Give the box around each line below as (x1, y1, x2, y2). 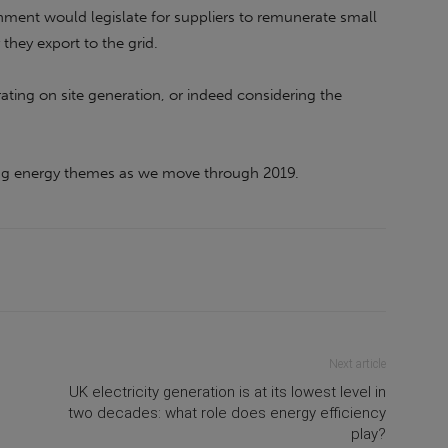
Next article (329, 357, 386, 371)
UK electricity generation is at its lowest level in (69, 383, 386, 401)
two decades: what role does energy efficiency (68, 404, 386, 422)
